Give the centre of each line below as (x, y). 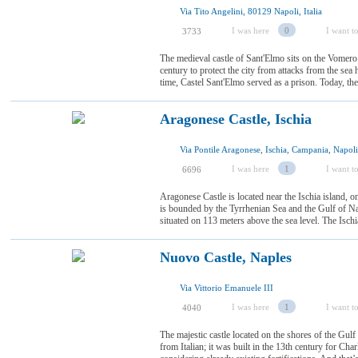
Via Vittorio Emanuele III (227, 288)
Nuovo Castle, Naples (226, 257)
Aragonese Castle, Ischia (236, 119)
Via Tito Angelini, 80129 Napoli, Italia (251, 11)
